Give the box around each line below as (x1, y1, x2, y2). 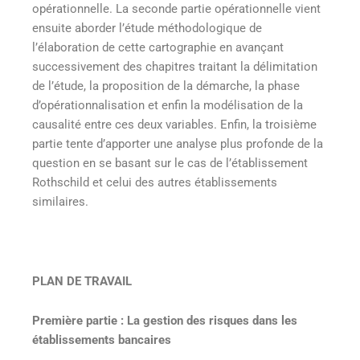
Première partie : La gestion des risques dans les (32, 313, 297, 329)
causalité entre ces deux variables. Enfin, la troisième (32, 117, 317, 132)
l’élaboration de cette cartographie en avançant (32, 39, 284, 55)
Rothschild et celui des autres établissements (32, 174, 277, 190)
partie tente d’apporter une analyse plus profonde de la (32, 136, 323, 151)
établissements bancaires (32, 333, 171, 348)
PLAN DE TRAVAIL (32, 273, 132, 288)
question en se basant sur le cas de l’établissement (32, 155, 308, 170)
